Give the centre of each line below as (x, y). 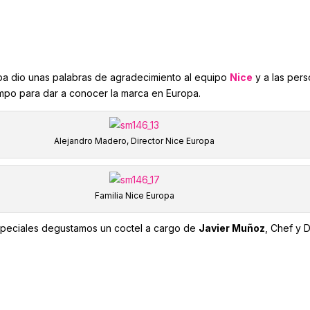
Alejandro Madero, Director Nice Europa (135, 141)
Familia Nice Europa (134, 195)
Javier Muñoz (232, 228)
